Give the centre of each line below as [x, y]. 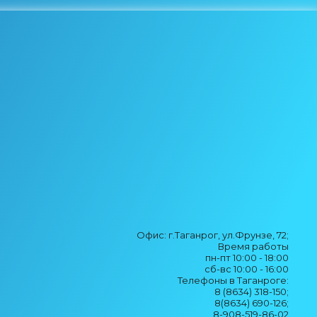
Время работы [253, 246]
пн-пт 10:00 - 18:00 [247, 258]
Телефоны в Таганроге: [233, 280]
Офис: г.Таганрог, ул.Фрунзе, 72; [213, 235]
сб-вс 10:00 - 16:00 [247, 269]
